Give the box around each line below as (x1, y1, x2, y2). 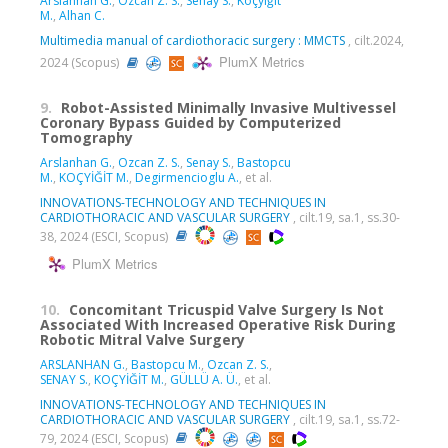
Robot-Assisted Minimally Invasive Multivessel (61, 97, 396, 117)
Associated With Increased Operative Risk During (40, 314, 396, 334)
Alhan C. (59, 6, 105, 24)
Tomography (40, 127, 133, 147)
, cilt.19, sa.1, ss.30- (290, 208, 400, 226)
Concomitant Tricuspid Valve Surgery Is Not (69, 299, 384, 319)
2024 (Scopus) (40, 53, 122, 71)
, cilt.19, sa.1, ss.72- (290, 410, 400, 428)
